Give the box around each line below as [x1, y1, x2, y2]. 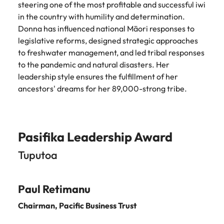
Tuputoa [18, 148, 57, 162]
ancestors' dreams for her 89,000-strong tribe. [18, 83, 187, 93]
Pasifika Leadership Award [18, 129, 172, 145]
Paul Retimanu [18, 182, 90, 196]
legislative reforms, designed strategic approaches [18, 35, 198, 45]
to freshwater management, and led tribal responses [18, 47, 204, 57]
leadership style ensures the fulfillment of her [18, 71, 178, 81]
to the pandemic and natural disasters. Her [18, 59, 169, 69]
